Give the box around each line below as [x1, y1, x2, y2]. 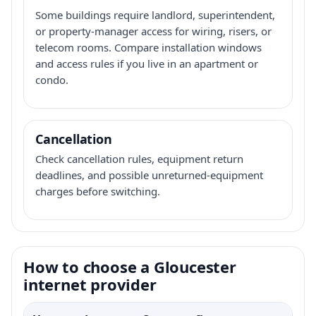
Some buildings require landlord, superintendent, [35, 7, 275, 22]
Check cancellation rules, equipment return [35, 151, 243, 166]
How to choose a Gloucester [23, 255, 236, 277]
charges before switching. [35, 183, 160, 198]
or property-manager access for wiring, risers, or [35, 23, 272, 38]
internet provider [23, 273, 157, 295]
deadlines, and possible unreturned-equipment [35, 167, 263, 182]
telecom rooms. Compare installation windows [35, 39, 262, 54]
